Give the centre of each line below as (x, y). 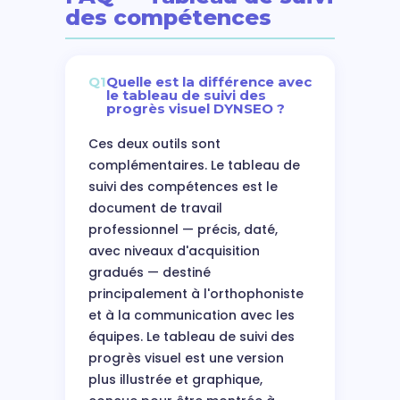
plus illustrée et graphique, (175, 379)
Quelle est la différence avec (208, 82)
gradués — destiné (149, 272)
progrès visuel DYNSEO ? (195, 108)
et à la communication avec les (191, 315)
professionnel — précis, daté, (183, 229)
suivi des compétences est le (183, 187)
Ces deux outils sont (154, 144)
